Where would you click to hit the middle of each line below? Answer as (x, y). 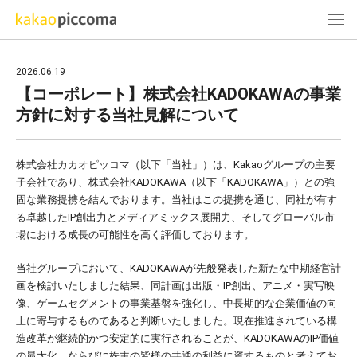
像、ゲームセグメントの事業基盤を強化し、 (120, 303)
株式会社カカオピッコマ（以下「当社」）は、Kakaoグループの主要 (176, 165)
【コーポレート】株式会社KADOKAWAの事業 (178, 94)
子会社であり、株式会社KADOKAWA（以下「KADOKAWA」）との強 (175, 182)
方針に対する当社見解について (127, 115)
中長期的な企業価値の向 (280, 303)
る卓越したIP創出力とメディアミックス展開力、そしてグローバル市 (175, 217)
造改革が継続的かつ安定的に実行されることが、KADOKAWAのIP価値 (177, 338)
